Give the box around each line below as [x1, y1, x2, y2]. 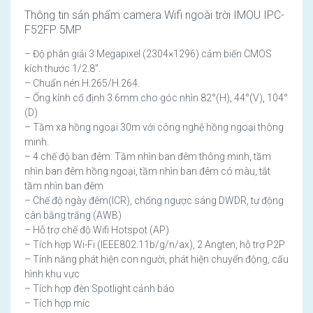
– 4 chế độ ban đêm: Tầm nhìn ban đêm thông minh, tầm [24, 151, 271, 163]
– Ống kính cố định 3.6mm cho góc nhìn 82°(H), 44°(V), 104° [24, 92, 288, 104]
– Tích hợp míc [24, 298, 90, 310]
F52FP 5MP [24, 23, 82, 37]
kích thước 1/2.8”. [24, 63, 101, 75]
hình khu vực [24, 268, 80, 280]
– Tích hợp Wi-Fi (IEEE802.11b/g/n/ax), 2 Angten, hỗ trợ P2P [24, 239, 285, 251]
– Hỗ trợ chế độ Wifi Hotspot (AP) [24, 224, 169, 236]
